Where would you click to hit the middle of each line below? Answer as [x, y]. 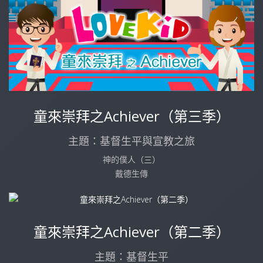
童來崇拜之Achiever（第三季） [131, 116]
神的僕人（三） [131, 159]
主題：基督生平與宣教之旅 [131, 141]
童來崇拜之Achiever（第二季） [131, 231]
